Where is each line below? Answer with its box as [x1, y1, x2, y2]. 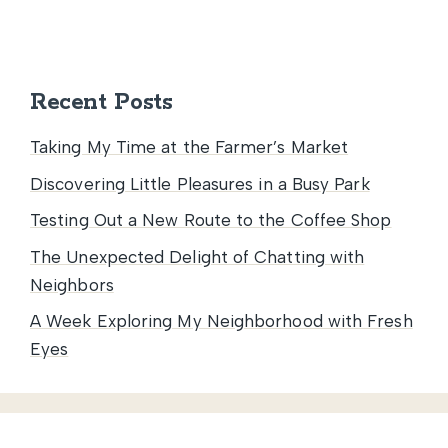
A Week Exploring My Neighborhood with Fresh [30, 311, 413, 332]
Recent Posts [30, 87, 173, 117]
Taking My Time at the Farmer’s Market [30, 137, 349, 158]
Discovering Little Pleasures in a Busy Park [30, 173, 370, 194]
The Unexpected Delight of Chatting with [30, 246, 365, 267]
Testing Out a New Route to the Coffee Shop [30, 210, 392, 231]
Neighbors [30, 274, 114, 295]
